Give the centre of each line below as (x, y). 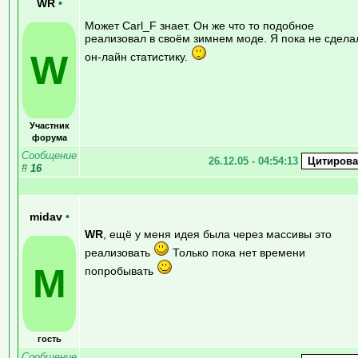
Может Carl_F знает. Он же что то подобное (199, 25)
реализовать (119, 252)
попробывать (121, 270)
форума (49, 137)
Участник (49, 125)
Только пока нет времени (237, 252)
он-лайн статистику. (138, 56)
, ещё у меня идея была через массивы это (217, 234)
